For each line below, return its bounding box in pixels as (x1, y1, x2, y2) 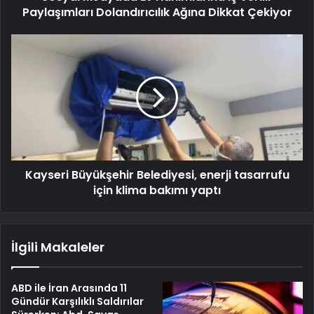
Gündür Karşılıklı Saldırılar (11, 294, 144, 309)
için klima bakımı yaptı (93, 182, 221, 199)
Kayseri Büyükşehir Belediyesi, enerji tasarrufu (25, 167, 289, 184)
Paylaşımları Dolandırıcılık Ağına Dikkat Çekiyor (22, 4, 292, 21)
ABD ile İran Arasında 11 (11, 281, 127, 296)
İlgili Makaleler (11, 238, 104, 257)
